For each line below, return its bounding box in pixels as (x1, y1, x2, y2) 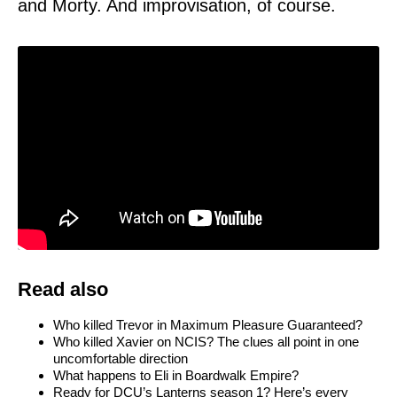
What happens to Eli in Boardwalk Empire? (53, 367, 299, 383)
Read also (18, 277, 108, 300)
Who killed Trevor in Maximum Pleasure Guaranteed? (53, 316, 362, 332)
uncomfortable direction (53, 350, 188, 366)
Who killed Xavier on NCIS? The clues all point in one (53, 333, 359, 349)
